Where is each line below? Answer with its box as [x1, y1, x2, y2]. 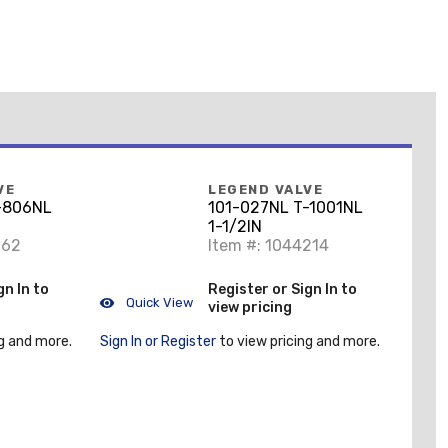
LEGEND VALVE [208, 182, 323, 198]
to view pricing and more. [216, 333, 380, 350]
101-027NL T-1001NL [208, 198, 363, 218]
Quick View [123, 294, 193, 310]
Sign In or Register [100, 333, 216, 350]
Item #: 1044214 [208, 236, 329, 256]
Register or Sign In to [208, 280, 357, 298]
